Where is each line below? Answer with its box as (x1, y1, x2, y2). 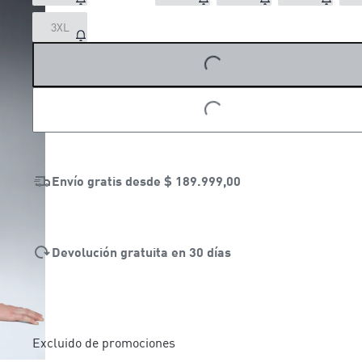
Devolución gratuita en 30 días (52, 243, 231, 259)
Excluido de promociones (32, 334, 175, 351)
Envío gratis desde (52, 172, 164, 188)
